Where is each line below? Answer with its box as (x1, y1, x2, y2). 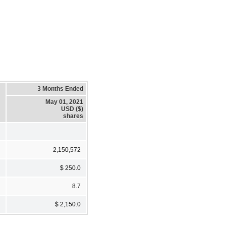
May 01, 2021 (45, 98, 83, 105)
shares (63, 112, 83, 120)
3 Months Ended (37, 85, 83, 92)
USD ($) (61, 105, 83, 112)
